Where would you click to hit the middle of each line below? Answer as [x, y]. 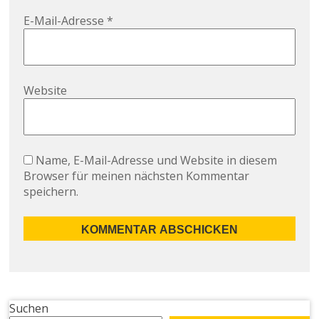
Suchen [29, 308]
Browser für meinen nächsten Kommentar [137, 176]
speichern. [51, 191]
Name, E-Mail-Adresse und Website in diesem [157, 160]
